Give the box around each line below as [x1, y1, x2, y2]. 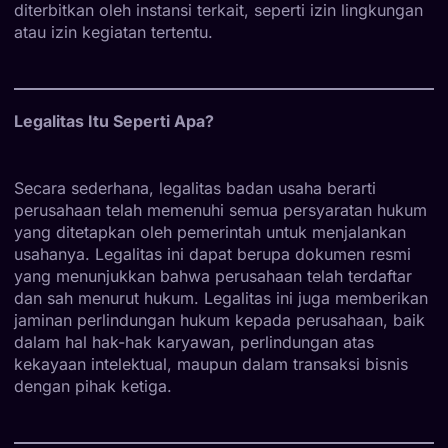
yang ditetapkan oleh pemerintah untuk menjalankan [14, 221, 406, 242]
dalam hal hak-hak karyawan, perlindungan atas [14, 331, 374, 352]
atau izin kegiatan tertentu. [14, 21, 213, 42]
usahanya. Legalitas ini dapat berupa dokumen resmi [14, 243, 411, 264]
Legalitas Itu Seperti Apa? [14, 110, 214, 131]
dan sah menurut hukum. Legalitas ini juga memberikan [14, 287, 428, 308]
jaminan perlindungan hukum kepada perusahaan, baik [14, 309, 425, 330]
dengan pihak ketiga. [14, 375, 172, 396]
